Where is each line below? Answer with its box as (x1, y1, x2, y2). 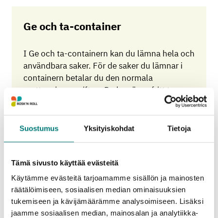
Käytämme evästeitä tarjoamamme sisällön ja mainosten (11, 174, 204, 182)
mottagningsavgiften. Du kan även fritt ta (23, 84, 174, 95)
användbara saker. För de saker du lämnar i (23, 60, 182, 71)
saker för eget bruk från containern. (23, 96, 155, 108)
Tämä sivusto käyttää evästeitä (11, 158, 119, 167)
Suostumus (19, 124, 59, 132)
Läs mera (38, 128, 71, 138)
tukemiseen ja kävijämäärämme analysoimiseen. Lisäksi (11, 197, 203, 206)
